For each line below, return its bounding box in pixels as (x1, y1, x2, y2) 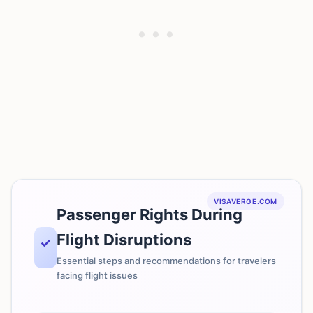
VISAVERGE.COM (214, 197, 277, 205)
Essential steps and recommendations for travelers (57, 255, 276, 266)
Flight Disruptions (57, 231, 191, 249)
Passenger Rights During (57, 205, 242, 224)
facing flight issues (57, 270, 138, 281)
